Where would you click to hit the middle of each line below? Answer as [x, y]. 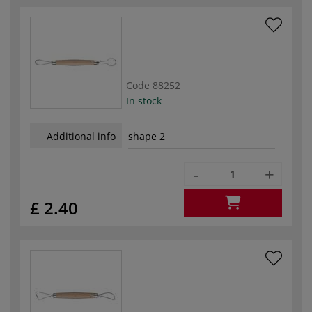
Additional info [81, 136]
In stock [144, 100]
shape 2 [147, 136]
